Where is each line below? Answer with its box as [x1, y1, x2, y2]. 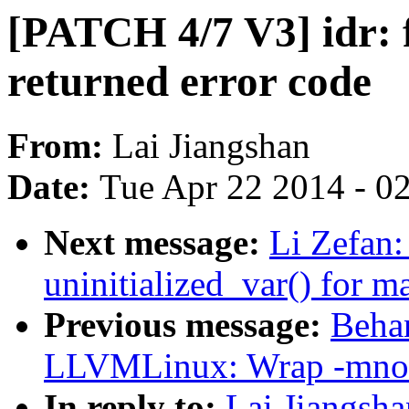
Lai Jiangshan [112, 126, 310, 166]
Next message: [44, 223, 269, 263]
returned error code [7, 58, 372, 105]
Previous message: [44, 305, 330, 345]
